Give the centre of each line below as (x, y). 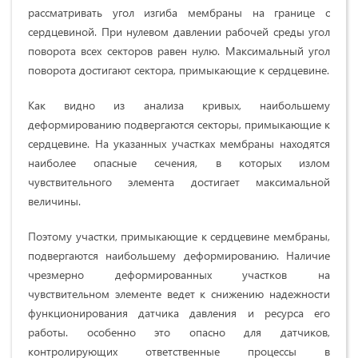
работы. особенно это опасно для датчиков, (179, 332)
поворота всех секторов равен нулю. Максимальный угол (179, 51)
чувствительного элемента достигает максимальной (179, 182)
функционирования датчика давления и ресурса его (179, 313)
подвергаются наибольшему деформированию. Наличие (179, 256)
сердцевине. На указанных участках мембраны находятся (179, 144)
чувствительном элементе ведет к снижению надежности (179, 294)
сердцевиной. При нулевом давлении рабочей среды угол (179, 32)
